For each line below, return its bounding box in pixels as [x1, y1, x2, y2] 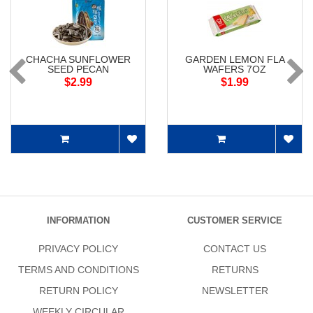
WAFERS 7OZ [203, 64, 266, 75]
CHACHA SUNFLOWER [26, 54, 131, 66]
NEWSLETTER [201, 285, 268, 297]
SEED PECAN [48, 64, 109, 75]
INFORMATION [47, 215, 110, 226]
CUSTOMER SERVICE [187, 215, 282, 226]
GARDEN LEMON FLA [184, 54, 285, 66]
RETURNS [211, 264, 259, 276]
